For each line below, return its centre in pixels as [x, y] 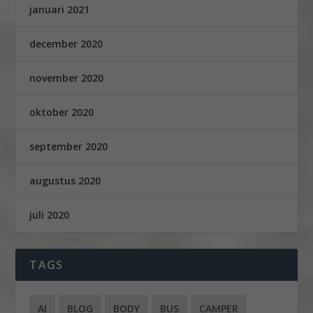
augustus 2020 [65, 181]
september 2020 [69, 147]
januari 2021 [60, 10]
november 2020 [67, 78]
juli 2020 [50, 215]
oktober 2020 [62, 112]
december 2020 [66, 44]
